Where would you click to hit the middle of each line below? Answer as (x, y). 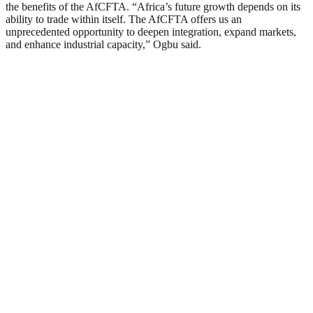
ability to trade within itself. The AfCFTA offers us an (124, 20)
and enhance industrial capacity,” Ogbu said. (103, 45)
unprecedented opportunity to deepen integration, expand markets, (151, 32)
